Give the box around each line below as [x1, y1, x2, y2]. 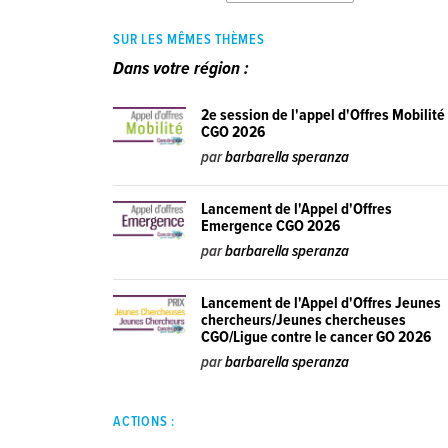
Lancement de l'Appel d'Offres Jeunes [201, 292, 442, 314]
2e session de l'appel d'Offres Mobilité [201, 104, 446, 126]
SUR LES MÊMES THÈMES [113, 30, 265, 49]
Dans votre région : [113, 58, 250, 82]
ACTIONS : [113, 412, 175, 431]
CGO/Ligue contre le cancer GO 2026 [201, 326, 432, 348]
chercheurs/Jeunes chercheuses [201, 309, 407, 331]
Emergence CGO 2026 [201, 215, 341, 237]
